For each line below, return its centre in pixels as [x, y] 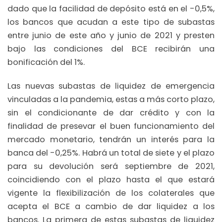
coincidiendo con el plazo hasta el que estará [111, 179]
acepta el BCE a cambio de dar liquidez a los [111, 206]
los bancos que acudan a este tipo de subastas [111, 22]
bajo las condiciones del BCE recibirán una [111, 49]
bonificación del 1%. [46, 62]
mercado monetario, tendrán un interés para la [111, 139]
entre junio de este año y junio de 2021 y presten [111, 36]
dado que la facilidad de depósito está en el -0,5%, [111, 9]
